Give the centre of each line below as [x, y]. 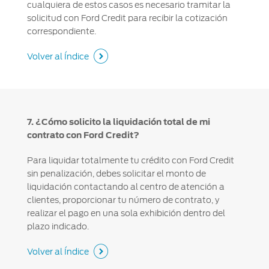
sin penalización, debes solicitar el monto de [116, 174]
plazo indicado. [58, 227]
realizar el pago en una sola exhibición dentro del [126, 213]
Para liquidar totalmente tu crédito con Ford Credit [130, 161]
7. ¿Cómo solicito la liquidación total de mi [118, 122]
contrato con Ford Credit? [83, 135]
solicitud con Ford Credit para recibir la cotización [127, 18]
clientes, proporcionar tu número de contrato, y [123, 200]
